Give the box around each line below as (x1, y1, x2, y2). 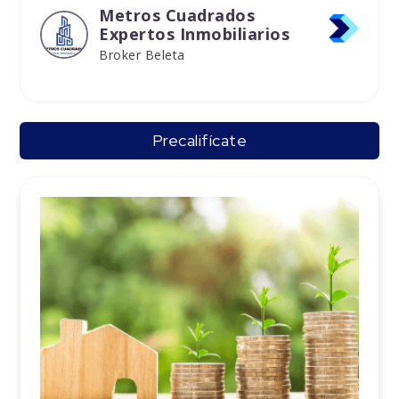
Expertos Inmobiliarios (99, 23, 290, 45)
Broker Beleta (99, 46, 185, 64)
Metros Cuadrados (99, 4, 256, 27)
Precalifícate (151, 130, 248, 151)
